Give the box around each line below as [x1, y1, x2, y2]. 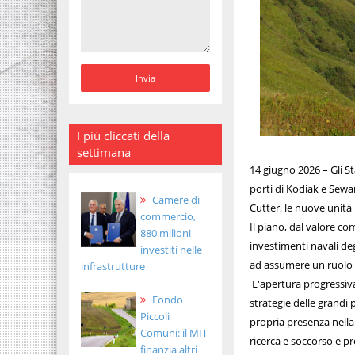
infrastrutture [81, 259, 145, 274]
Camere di [150, 193, 200, 208]
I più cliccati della [77, 128, 170, 143]
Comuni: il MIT [140, 325, 208, 340]
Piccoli [140, 308, 170, 323]
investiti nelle [140, 242, 202, 258]
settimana [77, 144, 131, 160]
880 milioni [140, 226, 191, 241]
